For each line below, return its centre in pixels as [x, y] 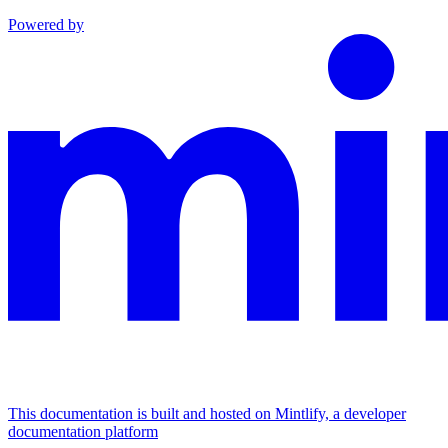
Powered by [46, 24]
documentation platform [83, 431]
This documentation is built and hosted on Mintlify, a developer [207, 413]
